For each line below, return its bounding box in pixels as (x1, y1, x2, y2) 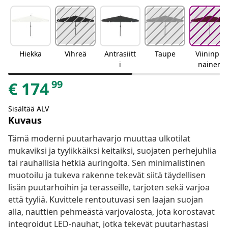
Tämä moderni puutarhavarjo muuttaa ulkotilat (8, 133, 190, 145)
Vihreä (64, 49, 87, 59)
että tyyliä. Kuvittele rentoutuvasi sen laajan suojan (8, 194, 203, 206)
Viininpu (195, 49, 224, 59)
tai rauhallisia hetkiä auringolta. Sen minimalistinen (8, 157, 205, 169)
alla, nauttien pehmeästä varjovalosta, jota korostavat (8, 206, 215, 218)
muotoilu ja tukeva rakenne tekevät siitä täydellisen (8, 169, 206, 181)
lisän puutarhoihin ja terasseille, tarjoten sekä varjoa (8, 182, 210, 193)
